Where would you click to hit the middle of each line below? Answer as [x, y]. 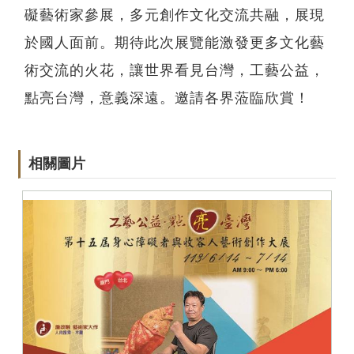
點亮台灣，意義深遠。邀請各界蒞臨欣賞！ [167, 98]
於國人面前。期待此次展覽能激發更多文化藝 [175, 43]
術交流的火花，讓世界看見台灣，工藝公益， [175, 70]
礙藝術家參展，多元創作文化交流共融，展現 [175, 15]
